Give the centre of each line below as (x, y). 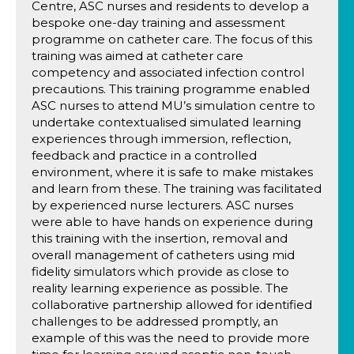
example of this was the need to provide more (171, 338)
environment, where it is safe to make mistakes (172, 172)
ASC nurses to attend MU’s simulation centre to (173, 105)
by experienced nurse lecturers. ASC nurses (162, 205)
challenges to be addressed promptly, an (155, 321)
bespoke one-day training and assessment (158, 23)
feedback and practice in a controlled (144, 155)
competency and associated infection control (168, 72)
